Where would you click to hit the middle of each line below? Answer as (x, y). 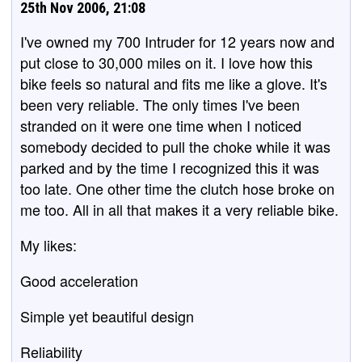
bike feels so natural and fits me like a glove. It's (174, 83)
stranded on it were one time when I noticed (161, 125)
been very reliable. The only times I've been (160, 104)
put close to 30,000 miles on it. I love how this (166, 62)
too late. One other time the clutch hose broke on (177, 188)
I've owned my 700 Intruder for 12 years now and (177, 41)
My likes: (48, 245)
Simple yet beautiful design (107, 316)
